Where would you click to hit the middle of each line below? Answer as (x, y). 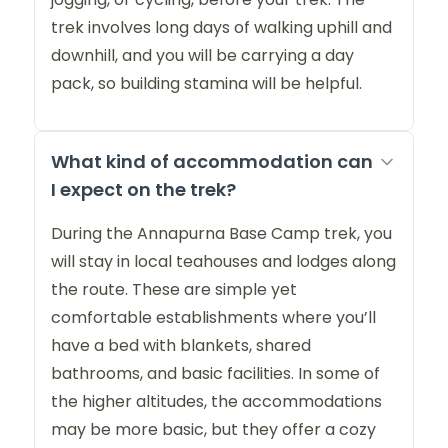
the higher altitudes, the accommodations (216, 402)
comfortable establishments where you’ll (213, 318)
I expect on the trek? (143, 190)
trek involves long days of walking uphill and (221, 28)
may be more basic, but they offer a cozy (213, 430)
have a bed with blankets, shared (181, 346)
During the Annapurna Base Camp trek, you (221, 234)
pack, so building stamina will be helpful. (206, 84)
